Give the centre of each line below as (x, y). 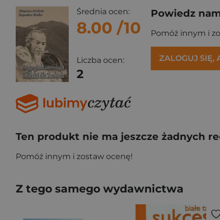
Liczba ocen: (100, 60)
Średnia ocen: (103, 12)
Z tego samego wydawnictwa (100, 189)
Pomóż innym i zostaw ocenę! (74, 156)
